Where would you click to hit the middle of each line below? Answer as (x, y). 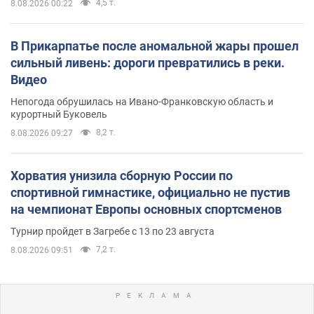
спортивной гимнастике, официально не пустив (150, 192)
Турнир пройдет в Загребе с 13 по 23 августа (112, 231)
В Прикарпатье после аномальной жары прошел (155, 46)
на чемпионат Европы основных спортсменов (146, 209)
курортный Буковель (59, 114)
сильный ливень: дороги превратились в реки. (148, 62)
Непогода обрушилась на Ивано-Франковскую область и (142, 101)
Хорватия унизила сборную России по (122, 175)
